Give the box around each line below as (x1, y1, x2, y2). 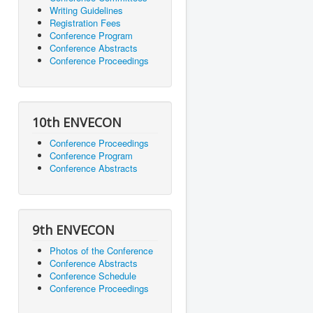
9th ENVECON (32, 221, 115, 239)
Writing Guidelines (50, 3, 123, 17)
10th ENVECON (32, 114, 122, 131)
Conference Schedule (50, 269, 136, 283)
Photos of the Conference (50, 244, 153, 258)
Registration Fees (50, 16, 121, 30)
